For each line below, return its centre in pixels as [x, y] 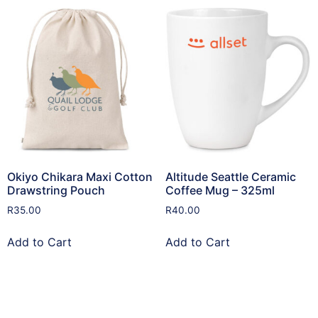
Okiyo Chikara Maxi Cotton [80, 177]
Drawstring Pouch [56, 190]
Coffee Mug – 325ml [220, 190]
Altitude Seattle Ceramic [230, 177]
